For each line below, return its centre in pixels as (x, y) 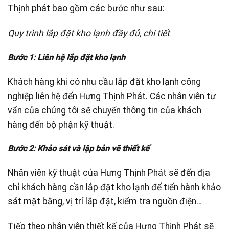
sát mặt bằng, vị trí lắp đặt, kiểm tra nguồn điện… (105, 202)
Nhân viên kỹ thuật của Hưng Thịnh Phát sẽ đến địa (109, 173)
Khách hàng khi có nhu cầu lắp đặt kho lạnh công (104, 82)
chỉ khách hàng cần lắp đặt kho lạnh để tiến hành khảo (114, 187)
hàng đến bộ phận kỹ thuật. (61, 124)
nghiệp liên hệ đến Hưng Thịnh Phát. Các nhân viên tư (112, 96)
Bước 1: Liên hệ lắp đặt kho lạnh (66, 57)
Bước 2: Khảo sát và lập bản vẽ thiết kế (78, 149)
